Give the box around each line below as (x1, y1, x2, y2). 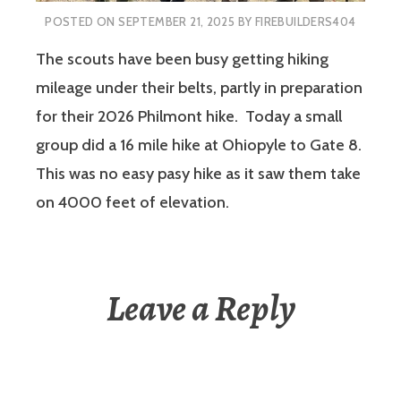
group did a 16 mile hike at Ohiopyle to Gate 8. (36, 134, 365, 155)
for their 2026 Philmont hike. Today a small (36, 106, 342, 126)
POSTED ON (45, 14, 119, 30)
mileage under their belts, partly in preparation (36, 77, 363, 98)
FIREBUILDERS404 (254, 14, 356, 30)
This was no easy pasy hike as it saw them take (36, 163, 361, 183)
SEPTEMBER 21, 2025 (118, 14, 235, 30)
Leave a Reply (106, 283, 295, 333)
